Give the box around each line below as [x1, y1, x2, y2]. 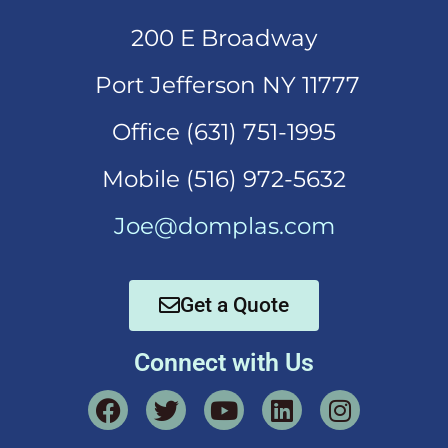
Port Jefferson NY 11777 [88, 71, 360, 100]
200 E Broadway [131, 24, 317, 53]
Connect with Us [134, 348, 314, 378]
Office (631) [112, 118, 243, 147]
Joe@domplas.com [113, 212, 335, 241]
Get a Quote [180, 293, 289, 318]
